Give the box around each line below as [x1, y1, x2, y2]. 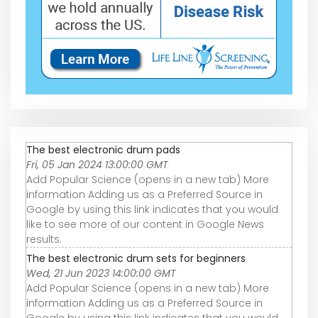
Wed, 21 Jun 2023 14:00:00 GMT [26, 265, 176, 280]
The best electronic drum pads [26, 142, 180, 157]
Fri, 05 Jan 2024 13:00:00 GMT [26, 157, 168, 172]
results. [26, 231, 62, 246]
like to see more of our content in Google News [26, 216, 264, 231]
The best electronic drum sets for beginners [26, 251, 246, 265]
